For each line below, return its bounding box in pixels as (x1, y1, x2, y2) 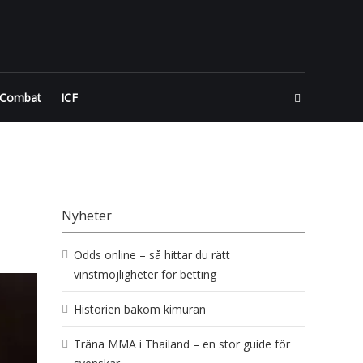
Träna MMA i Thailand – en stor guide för (74, 336, 290, 352)
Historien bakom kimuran (74, 301, 206, 317)
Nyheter (62, 207, 112, 224)
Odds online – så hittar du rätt (74, 247, 230, 263)
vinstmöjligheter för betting (74, 267, 216, 282)
